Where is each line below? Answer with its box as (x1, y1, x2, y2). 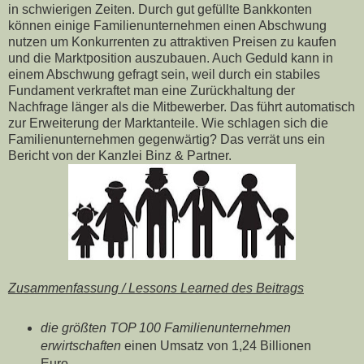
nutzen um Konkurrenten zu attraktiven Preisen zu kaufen (8, 35, 336, 49)
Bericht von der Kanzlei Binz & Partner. (8, 149, 232, 162)
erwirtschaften (40, 338, 124, 353)
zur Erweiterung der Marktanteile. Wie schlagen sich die (8, 116, 328, 130)
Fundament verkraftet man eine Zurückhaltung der (8, 84, 295, 97)
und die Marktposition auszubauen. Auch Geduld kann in (8, 51, 333, 65)
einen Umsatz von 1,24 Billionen (123, 338, 311, 353)
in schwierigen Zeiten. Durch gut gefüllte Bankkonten (8, 2, 312, 16)
